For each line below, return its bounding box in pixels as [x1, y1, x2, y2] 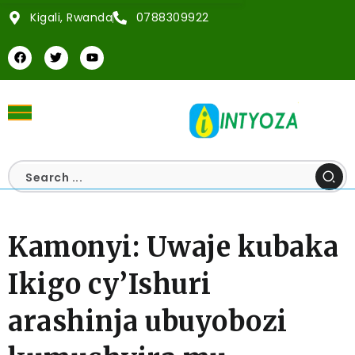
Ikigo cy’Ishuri [8, 268, 212, 301]
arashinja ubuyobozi [8, 305, 288, 338]
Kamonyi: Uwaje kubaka [8, 231, 339, 264]
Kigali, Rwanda [30, 10, 113, 25]
